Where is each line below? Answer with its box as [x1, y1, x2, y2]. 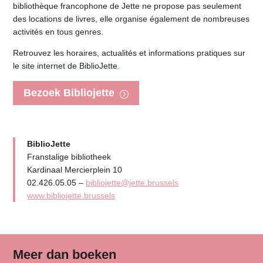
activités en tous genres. [13, 26, 104, 36]
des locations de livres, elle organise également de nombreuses [13, 14, 250, 23]
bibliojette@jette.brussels [86, 177, 179, 187]
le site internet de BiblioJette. [13, 60, 120, 70]
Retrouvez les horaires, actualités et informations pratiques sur [13, 48, 246, 58]
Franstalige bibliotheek [27, 151, 112, 161]
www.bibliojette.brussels [27, 190, 116, 200]
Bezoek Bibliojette [23, 87, 115, 99]
